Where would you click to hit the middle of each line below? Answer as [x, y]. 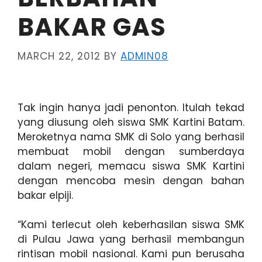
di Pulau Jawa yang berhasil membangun [131, 239]
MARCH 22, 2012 [59, 56]
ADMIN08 [144, 56]
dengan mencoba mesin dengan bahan [131, 180]
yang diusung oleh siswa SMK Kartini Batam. [131, 122]
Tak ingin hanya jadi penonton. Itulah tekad [131, 107]
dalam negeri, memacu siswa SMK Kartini [131, 166]
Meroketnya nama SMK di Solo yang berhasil [131, 137]
